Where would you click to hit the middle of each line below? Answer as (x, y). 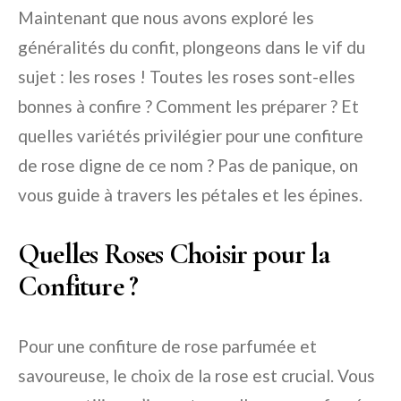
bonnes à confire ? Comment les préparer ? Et (188, 107)
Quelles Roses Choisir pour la (174, 254)
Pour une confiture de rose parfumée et (167, 346)
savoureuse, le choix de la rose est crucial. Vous (196, 376)
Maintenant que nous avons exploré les (166, 18)
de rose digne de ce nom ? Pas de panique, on (188, 166)
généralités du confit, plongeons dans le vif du (192, 47)
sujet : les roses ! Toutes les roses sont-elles (187, 77)
